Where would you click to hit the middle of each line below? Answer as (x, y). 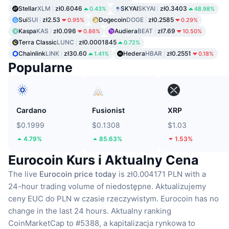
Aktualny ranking (141, 211)
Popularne (40, 67)
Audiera (126, 31)
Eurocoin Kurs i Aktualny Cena (104, 160)
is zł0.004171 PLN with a (161, 174)
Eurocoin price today (78, 174)
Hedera (134, 53)
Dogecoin (112, 19)
